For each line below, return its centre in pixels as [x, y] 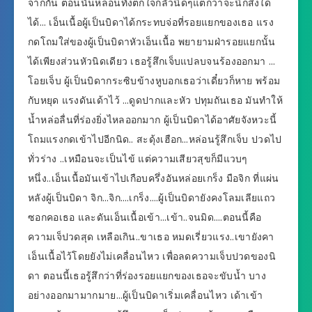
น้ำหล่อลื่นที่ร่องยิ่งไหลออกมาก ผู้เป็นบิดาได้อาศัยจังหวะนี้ [153, 120]
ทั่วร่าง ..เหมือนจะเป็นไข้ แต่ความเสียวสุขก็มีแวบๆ [138, 159]
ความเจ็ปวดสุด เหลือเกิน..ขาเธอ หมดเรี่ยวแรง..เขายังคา [151, 237]
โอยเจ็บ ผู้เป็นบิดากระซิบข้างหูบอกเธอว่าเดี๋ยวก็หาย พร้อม [154, 81]
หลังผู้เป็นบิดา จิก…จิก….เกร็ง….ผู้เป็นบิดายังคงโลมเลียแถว [152, 198]
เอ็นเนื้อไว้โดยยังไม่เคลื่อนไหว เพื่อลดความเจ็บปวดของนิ [152, 257]
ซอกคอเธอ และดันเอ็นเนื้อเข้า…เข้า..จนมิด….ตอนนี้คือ [145, 218]
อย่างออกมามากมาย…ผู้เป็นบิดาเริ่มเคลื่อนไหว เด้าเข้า [146, 296]
